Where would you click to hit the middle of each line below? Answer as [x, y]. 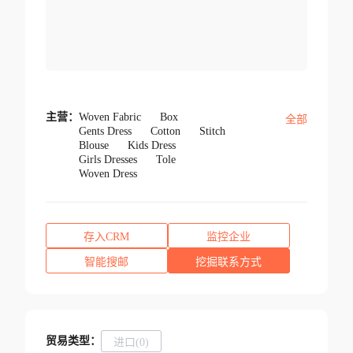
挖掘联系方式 [229, 262]
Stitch [212, 132]
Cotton [165, 132]
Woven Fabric [110, 117]
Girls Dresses [108, 160]
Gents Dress [105, 132]
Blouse [93, 146]
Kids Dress [151, 146]
